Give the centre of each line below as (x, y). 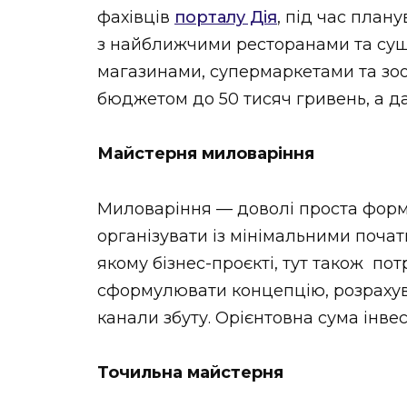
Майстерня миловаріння (206, 154)
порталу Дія (226, 17)
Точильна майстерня (190, 373)
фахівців (136, 17)
